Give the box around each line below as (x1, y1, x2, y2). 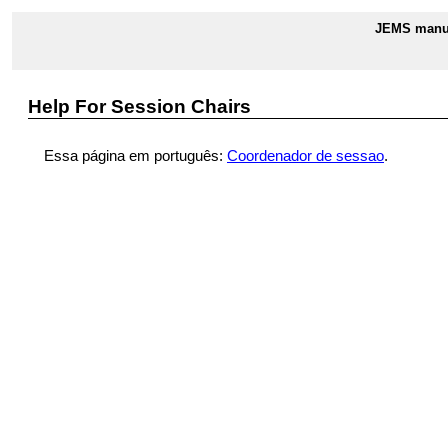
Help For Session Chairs (28, 96, 251, 117)
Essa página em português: (44, 147, 227, 164)
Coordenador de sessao (227, 147, 384, 164)
